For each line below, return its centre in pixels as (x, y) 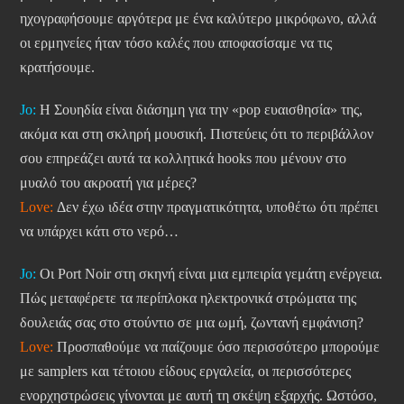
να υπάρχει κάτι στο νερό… (99, 232)
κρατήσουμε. (57, 68)
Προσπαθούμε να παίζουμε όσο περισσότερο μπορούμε (216, 347)
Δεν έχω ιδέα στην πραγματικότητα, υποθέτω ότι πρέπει (216, 207)
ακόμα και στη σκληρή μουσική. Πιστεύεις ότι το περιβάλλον (197, 134)
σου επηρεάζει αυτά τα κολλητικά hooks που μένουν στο (183, 159)
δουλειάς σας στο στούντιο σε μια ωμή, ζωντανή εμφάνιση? (192, 323)
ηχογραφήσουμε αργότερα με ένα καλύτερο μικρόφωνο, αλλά (198, 19)
